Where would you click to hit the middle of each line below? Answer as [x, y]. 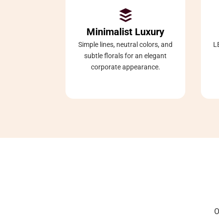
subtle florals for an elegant [126, 55]
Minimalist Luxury [126, 32]
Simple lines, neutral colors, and [126, 44]
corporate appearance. [125, 67]
